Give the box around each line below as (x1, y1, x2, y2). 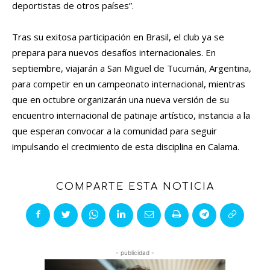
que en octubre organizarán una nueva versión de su (12, 93, 229, 106)
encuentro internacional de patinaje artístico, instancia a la (12, 109, 250, 122)
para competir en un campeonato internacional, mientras (12, 78, 245, 90)
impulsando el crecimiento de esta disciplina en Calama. (12, 140, 239, 153)
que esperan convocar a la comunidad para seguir (12, 125, 217, 137)
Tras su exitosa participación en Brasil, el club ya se (12, 31, 224, 43)
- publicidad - (116, 249, 154, 257)
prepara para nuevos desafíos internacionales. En (12, 46, 216, 59)
